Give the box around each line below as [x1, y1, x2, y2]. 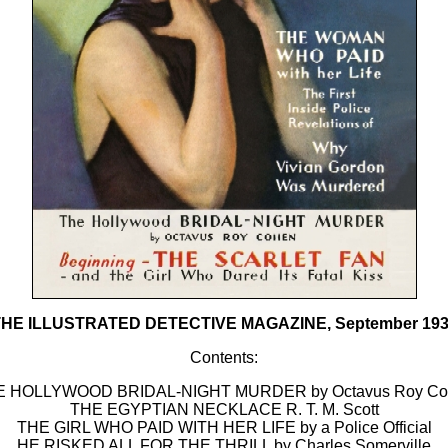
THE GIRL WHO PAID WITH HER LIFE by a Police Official [16, 419, 432, 436]
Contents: [190, 349, 258, 366]
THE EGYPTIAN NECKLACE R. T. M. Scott [69, 401, 379, 418]
